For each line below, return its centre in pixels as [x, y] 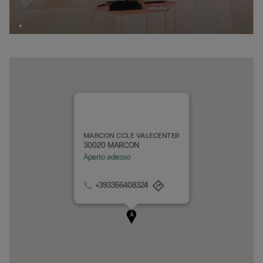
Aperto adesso [107, 158]
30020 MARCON [112, 146]
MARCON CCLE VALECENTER [131, 136]
